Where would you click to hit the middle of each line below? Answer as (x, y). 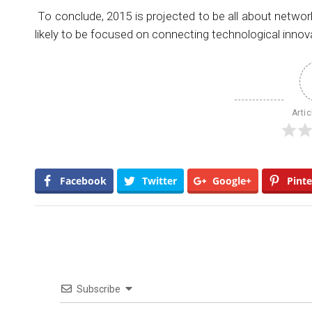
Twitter (159, 181)
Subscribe (98, 289)
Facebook (83, 181)
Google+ (232, 181)
